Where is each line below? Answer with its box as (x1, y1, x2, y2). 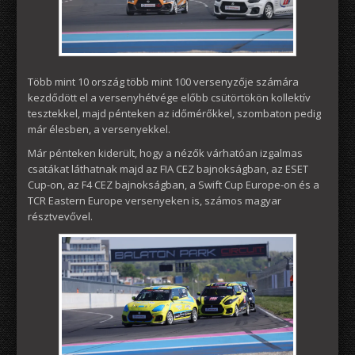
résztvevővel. (28, 209, 93, 224)
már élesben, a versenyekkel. (28, 122, 170, 137)
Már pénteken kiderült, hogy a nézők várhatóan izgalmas (28, 146, 303, 161)
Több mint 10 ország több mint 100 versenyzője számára (28, 74, 299, 90)
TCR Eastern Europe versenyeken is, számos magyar (28, 193, 281, 208)
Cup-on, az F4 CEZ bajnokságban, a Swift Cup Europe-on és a (28, 177, 319, 193)
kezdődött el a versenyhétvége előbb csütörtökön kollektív (28, 90, 311, 105)
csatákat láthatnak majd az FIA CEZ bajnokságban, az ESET (28, 162, 308, 177)
